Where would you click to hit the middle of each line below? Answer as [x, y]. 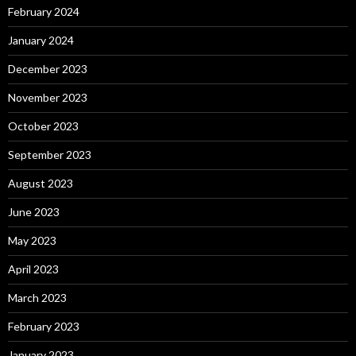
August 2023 [41, 183]
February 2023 [44, 326]
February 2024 [44, 12]
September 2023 [50, 155]
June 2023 [34, 212]
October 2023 [43, 126]
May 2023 [32, 240]
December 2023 [48, 69]
